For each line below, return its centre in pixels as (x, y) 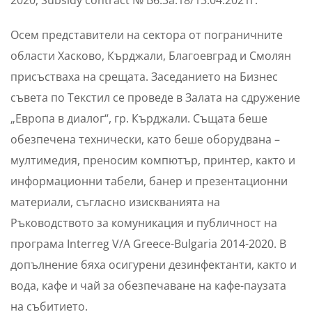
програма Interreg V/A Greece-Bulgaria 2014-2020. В (148, 244)
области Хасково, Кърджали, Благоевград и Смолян (151, 56)
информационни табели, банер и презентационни (149, 181)
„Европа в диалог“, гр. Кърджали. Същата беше (139, 119)
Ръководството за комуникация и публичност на (144, 223)
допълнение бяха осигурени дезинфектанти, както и (154, 265)
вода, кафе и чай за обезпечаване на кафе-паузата (148, 286)
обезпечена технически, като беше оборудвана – (145, 140)
